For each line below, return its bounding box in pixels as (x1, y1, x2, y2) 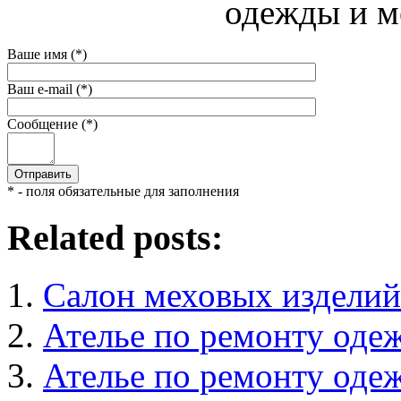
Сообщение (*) (7, 115, 98, 132)
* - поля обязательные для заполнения (7, 183, 239, 199)
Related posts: (7, 217, 223, 258)
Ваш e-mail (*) (7, 81, 92, 97)
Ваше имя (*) (7, 46, 87, 62)
